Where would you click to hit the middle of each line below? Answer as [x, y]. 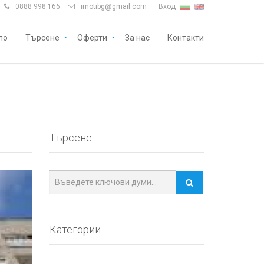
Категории [75, 230]
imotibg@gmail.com [114, 6]
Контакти [186, 38]
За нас [137, 38]
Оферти [92, 38]
